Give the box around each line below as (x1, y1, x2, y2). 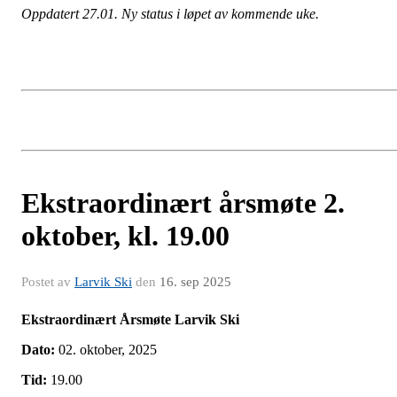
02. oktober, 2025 (55, 342, 157, 358)
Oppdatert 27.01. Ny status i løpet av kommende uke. (21, 6, 326, 22)
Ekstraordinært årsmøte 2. (21, 187, 345, 220)
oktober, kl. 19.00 (21, 220, 230, 253)
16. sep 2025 (160, 275, 231, 290)
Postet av (21, 275, 74, 290)
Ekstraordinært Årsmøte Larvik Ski (21, 312, 239, 328)
